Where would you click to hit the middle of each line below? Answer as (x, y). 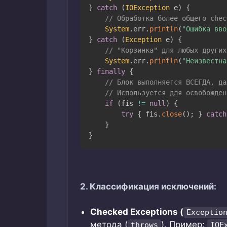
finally (111, 71)
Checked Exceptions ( (137, 212)
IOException (147, 7)
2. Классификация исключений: (148, 186)
